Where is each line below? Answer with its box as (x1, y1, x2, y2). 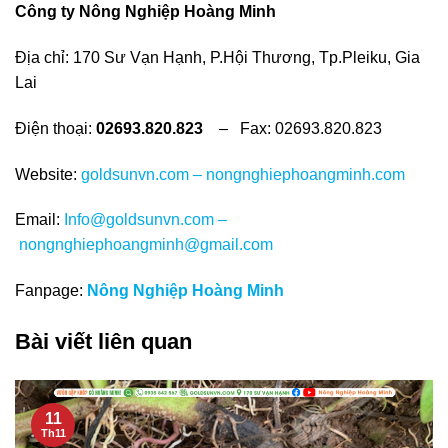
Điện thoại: (15, 119, 96, 137)
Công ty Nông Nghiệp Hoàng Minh (15, 3, 276, 21)
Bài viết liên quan (15, 329, 192, 355)
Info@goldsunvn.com (64, 211, 214, 229)
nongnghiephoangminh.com (206, 165, 405, 183)
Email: (15, 211, 64, 229)
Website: (15, 165, 81, 183)
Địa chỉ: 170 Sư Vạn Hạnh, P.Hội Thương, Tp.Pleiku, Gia (15, 49, 420, 67)
